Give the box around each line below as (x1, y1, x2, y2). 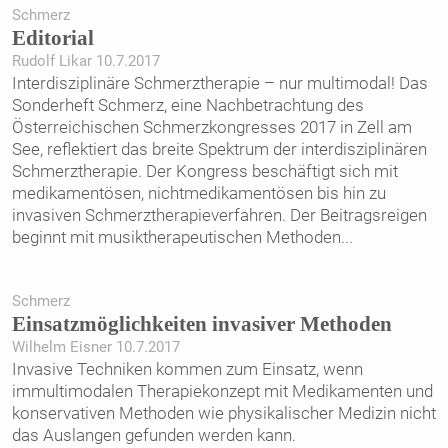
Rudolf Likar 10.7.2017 (11, 51, 160, 70)
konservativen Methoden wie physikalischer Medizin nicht (11, 403, 436, 424)
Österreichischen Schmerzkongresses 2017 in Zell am (11, 116, 412, 137)
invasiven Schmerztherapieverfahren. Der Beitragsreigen (11, 204, 427, 225)
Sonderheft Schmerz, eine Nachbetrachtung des (11, 94, 364, 115)
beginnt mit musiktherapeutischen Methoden (11, 226, 341, 247)
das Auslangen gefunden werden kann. (11, 425, 296, 446)
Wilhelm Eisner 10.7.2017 (11, 338, 180, 357)
